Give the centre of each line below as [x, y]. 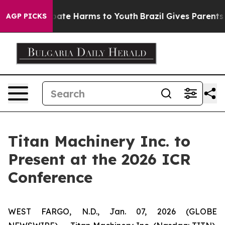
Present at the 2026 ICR [99, 159]
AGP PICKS [26, 16]
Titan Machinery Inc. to [99, 141]
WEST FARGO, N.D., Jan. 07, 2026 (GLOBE [113, 211]
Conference [50, 177]
